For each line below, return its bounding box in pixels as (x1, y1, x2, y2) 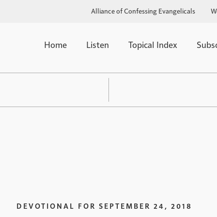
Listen (86, 39, 109, 50)
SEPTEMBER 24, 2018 (99, 201, 192, 210)
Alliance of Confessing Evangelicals (91, 6, 195, 15)
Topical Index (128, 39, 178, 50)
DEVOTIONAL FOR (16, 201, 96, 210)
